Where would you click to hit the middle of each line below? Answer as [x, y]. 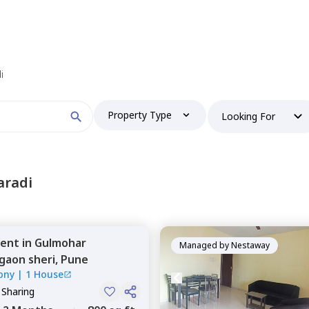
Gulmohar [60, 243]
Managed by [204, 245]
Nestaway [250, 245]
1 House [44, 274]
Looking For [249, 116]
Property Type [140, 115]
